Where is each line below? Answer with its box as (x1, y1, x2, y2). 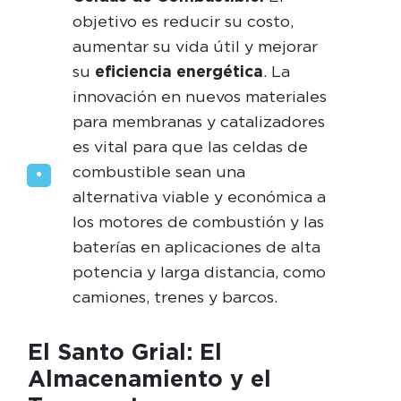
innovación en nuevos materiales (72, 86, 327, 106)
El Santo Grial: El (27, 337, 222, 365)
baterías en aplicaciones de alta (72, 236, 320, 256)
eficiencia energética (94, 61, 263, 81)
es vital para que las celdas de (72, 136, 308, 156)
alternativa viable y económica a (72, 186, 326, 206)
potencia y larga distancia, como (72, 261, 326, 281)
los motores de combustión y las (72, 211, 324, 231)
